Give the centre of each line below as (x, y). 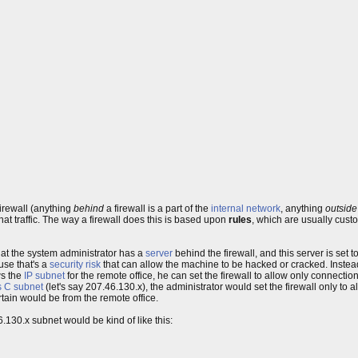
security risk (75, 265)
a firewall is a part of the (157, 209)
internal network (246, 209)
